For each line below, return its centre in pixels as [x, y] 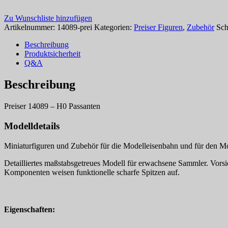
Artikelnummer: [31, 27]
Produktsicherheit [52, 54]
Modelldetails [32, 126]
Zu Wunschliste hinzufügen [48, 18]
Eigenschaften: [30, 209]
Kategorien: [114, 27]
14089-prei [75, 27]
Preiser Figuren [158, 27]
